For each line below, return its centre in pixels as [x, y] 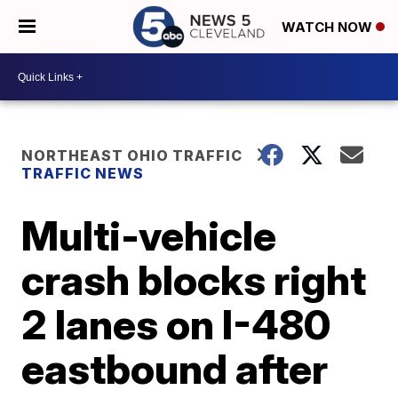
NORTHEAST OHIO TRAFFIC [132, 155]
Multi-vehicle [149, 235]
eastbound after [175, 369]
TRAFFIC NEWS [83, 173]
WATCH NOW [329, 28]
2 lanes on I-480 [176, 324]
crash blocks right [194, 280]
